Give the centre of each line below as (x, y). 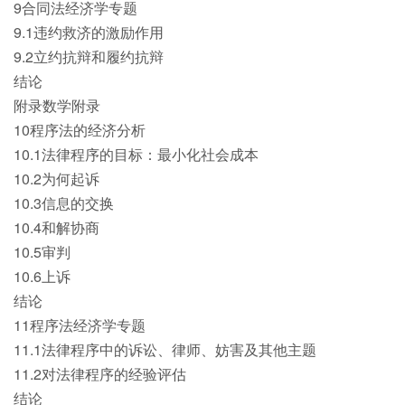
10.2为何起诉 (57, 178)
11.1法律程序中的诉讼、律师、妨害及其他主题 (165, 349)
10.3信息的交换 (64, 202)
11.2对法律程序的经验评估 (100, 373)
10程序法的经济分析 (80, 129)
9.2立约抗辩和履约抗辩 (89, 56)
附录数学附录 (57, 105)
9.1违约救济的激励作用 (89, 32)
